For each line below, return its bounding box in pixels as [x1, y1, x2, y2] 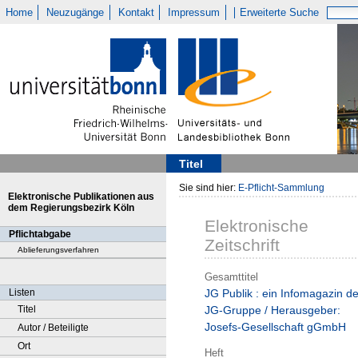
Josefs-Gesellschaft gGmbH [205, 320, 346, 334]
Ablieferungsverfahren [18, 245, 99, 254]
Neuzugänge [46, 6, 105, 18]
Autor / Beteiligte [18, 322, 89, 333]
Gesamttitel [205, 270, 258, 283]
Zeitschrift [205, 236, 280, 255]
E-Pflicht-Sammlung [238, 182, 324, 193]
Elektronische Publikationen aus [8, 191, 154, 202]
